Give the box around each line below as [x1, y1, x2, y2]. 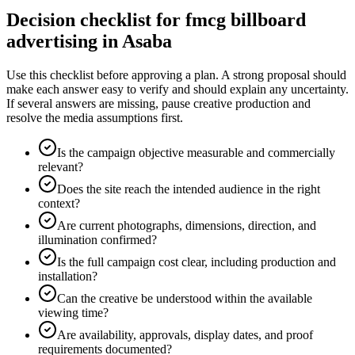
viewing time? [38, 305, 109, 319]
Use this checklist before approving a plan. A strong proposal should [6, 67, 346, 82]
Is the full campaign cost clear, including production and [57, 254, 336, 269]
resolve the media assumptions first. [6, 110, 183, 124]
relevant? [38, 159, 83, 174]
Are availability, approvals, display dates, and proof [57, 327, 313, 342]
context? [38, 196, 80, 210]
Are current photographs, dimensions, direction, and [57, 218, 316, 232]
